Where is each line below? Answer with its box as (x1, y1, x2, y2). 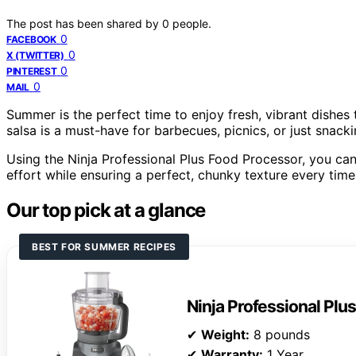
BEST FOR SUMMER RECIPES (32, 240, 176, 253)
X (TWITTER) (6, 48, 64, 61)
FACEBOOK (6, 33, 56, 45)
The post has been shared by (6, 16, 162, 30)
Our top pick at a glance (6, 198, 206, 222)
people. (172, 16, 211, 30)
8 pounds (250, 326, 310, 342)
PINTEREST (6, 64, 57, 77)
